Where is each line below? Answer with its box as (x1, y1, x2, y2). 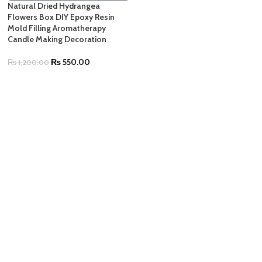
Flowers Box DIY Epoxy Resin (8, 12, 115, 23)
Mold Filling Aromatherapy (8, 23, 106, 34)
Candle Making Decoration (8, 34, 107, 45)
